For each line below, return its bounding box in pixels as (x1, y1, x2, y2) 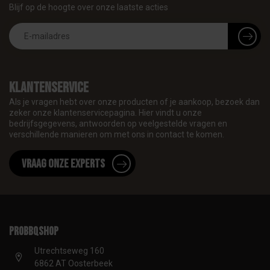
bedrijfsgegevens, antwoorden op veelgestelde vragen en (9, 119, 227, 129)
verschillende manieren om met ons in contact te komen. (9, 130, 224, 140)
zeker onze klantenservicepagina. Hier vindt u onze (9, 108, 202, 118)
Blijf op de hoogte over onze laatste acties (9, 2, 168, 13)
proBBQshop (9, 224, 58, 239)
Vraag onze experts (22, 157, 105, 172)
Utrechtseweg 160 (34, 246, 104, 256)
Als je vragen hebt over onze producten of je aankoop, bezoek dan (9, 97, 260, 107)
